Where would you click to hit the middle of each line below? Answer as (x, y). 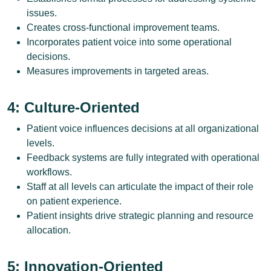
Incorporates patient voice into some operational (129, 42)
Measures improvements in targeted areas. (118, 71)
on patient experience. (74, 201)
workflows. (49, 172)
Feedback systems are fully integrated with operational (143, 158)
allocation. (49, 230)
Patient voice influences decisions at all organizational (143, 129)
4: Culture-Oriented (73, 107)
